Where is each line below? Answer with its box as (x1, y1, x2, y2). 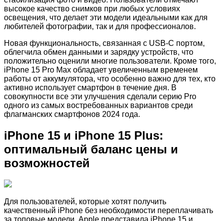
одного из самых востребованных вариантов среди (4, 101, 193, 110)
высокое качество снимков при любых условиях (4, 4, 180, 13)
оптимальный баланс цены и (4, 142, 178, 156)
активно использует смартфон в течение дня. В (4, 83, 177, 92)
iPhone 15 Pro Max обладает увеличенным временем (4, 65, 198, 74)
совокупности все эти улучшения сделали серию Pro (4, 92, 196, 101)
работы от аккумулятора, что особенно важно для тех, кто (4, 74, 216, 83)
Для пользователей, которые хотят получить (4, 197, 166, 206)
